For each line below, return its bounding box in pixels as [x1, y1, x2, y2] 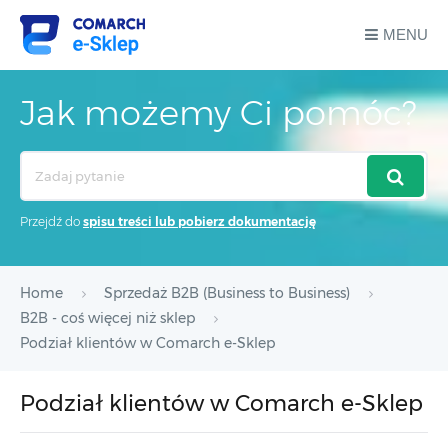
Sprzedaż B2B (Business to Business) [104, 284, 350, 302]
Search [19, 154, 64, 170]
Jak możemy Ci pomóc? [20, 92, 416, 134]
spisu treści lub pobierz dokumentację [83, 214, 316, 229]
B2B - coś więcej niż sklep [20, 309, 195, 327]
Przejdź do [20, 214, 83, 229]
